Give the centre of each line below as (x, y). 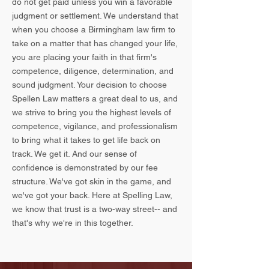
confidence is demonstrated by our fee (85, 168)
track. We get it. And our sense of (74, 154)
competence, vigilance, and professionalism (95, 126)
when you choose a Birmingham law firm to (94, 29)
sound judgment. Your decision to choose (89, 85)
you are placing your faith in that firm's (84, 57)
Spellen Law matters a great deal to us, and (95, 98)
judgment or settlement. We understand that (95, 16)
